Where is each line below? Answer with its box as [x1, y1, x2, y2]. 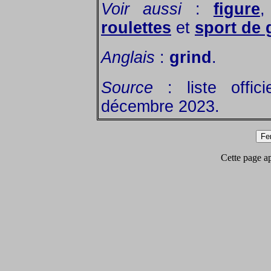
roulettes [101, 18, 171, 37]
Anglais [101, 48, 155, 67]
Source [101, 78, 153, 97]
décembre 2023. [101, 97, 220, 116]
